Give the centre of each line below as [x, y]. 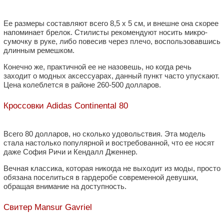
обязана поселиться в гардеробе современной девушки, [101, 177]
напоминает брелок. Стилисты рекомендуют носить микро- [105, 32]
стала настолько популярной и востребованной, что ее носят [109, 143]
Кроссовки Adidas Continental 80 [66, 105]
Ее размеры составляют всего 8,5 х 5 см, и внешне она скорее [111, 23]
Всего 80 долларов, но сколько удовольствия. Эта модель [104, 134]
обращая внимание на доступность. [65, 186]
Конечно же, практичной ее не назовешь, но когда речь [97, 66]
